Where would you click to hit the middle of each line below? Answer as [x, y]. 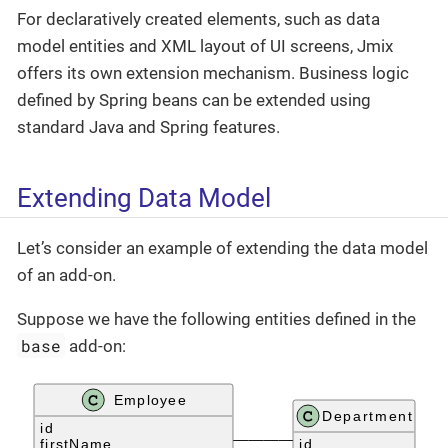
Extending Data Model [144, 198]
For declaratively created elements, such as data [198, 19]
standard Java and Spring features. [148, 127]
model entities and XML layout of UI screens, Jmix [205, 46]
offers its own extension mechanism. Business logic [213, 73]
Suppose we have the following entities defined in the [216, 318]
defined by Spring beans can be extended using [194, 100]
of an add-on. [66, 274]
